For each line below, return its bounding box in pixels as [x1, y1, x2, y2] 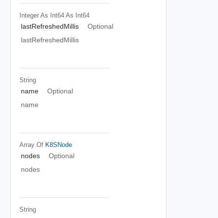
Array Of [19, 141, 45, 148]
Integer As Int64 [19, 11, 64, 19]
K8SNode [45, 141, 72, 148]
